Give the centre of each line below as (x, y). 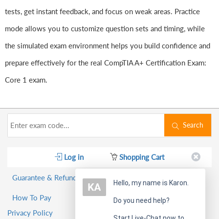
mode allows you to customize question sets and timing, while (105, 29)
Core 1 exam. (26, 80)
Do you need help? (142, 200)
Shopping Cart (141, 157)
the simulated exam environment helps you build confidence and (108, 46)
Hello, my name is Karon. (151, 183)
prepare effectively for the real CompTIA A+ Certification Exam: (106, 63)
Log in (73, 157)
